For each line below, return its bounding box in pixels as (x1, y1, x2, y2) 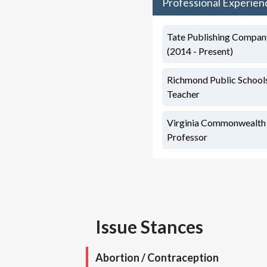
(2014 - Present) (167, 45, 233, 57)
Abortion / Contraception (95, 251, 219, 264)
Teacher (167, 88, 200, 100)
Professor (167, 131, 207, 142)
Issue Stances (95, 216, 203, 237)
